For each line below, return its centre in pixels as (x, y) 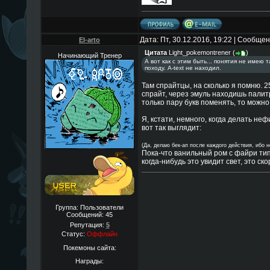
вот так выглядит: (171, 128)
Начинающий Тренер (89, 55)
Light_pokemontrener (199, 52)
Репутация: (88, 225)
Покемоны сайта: (89, 247)
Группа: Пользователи (89, 207)
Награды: (89, 261)
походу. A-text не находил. (183, 68)
